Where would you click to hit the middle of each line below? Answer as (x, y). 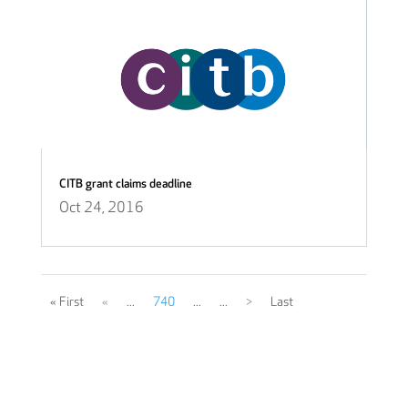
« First (66, 301)
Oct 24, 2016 (101, 208)
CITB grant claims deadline (125, 184)
